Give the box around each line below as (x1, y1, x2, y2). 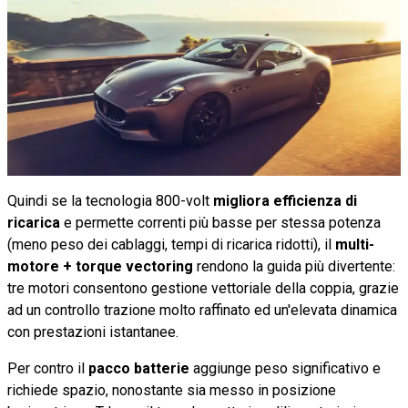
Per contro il (7, 359, 88, 377)
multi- (335, 235, 374, 253)
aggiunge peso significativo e (189, 359, 381, 377)
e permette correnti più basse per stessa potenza (60, 213, 381, 231)
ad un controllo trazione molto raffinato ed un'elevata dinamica (7, 301, 397, 319)
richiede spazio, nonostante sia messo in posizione (7, 381, 336, 399)
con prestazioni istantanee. (7, 322, 178, 341)
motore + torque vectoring (7, 257, 197, 275)
